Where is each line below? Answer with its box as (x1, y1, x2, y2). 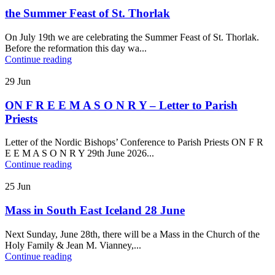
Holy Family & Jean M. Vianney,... (5, 239, 141, 250)
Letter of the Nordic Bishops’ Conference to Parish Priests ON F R (5, 137, 263, 148)
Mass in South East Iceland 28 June (5, 203, 185, 217)
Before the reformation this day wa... (5, 42, 147, 53)
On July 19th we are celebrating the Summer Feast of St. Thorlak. (5, 31, 259, 42)
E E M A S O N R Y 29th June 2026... (5, 148, 154, 159)
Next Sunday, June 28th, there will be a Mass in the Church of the (5, 228, 260, 239)
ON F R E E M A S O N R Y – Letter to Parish (5, 98, 238, 112)
